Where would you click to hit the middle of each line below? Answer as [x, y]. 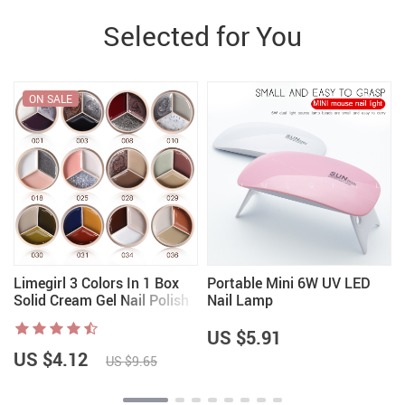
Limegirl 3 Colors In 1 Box [96, 283]
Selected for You [202, 36]
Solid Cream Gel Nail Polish [101, 301]
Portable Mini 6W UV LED [289, 283]
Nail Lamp [240, 301]
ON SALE [51, 99]
